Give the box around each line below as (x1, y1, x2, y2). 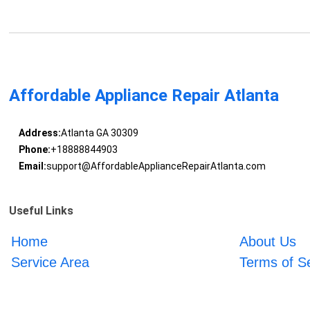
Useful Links (9, 204, 74, 218)
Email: (18, 161, 46, 172)
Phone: (18, 144, 51, 156)
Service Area (11, 255, 90, 271)
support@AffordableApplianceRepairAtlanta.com (46, 161, 266, 172)
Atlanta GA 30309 (60, 127, 138, 139)
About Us (239, 234, 296, 250)
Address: (18, 127, 61, 139)
